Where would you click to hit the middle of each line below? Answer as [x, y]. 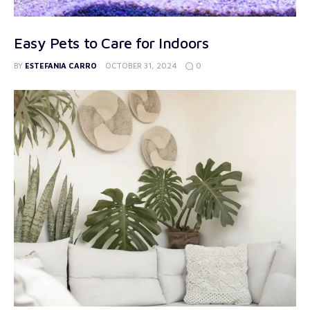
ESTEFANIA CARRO [61, 66]
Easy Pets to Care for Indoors [111, 43]
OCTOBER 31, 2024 [142, 66]
